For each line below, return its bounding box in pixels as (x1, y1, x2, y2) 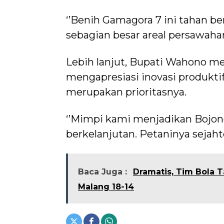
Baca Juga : (78, 167, 127, 177)
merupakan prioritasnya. (66, 86, 186, 98)
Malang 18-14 (78, 182, 134, 192)
